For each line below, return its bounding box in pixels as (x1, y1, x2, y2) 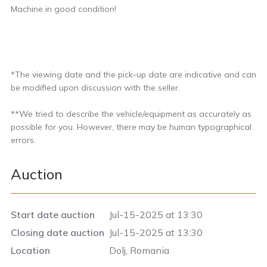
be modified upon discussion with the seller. (11, 82, 180, 93)
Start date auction (11, 208, 95, 221)
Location (11, 244, 50, 256)
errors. (11, 134, 36, 145)
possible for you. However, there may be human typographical (11, 121, 252, 132)
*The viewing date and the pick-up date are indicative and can (11, 69, 256, 80)
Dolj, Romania (108, 244, 169, 256)
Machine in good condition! (11, 3, 116, 14)
